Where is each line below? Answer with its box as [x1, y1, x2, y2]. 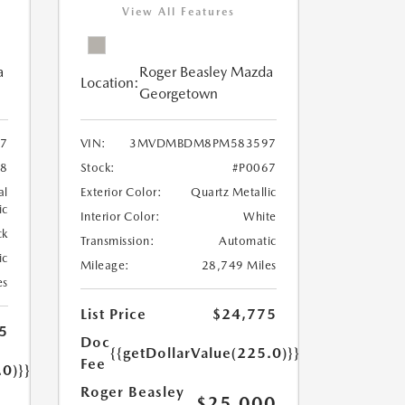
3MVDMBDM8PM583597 [129, 137, 277, 150]
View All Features [121, 5, 235, 18]
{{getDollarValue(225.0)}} [109, 344, 300, 362]
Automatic [219, 234, 277, 248]
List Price [80, 306, 146, 323]
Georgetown [138, 85, 218, 102]
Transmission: [80, 234, 155, 248]
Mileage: [80, 259, 130, 272]
